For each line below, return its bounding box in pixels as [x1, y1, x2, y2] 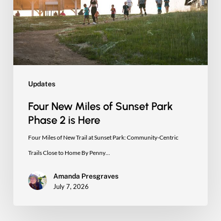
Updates [28, 79, 55, 88]
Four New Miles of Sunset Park [28, 99, 173, 113]
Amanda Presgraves [53, 172, 118, 180]
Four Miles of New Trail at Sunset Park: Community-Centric [28, 133, 179, 141]
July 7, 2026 [53, 182, 89, 190]
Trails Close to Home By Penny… [28, 148, 110, 156]
